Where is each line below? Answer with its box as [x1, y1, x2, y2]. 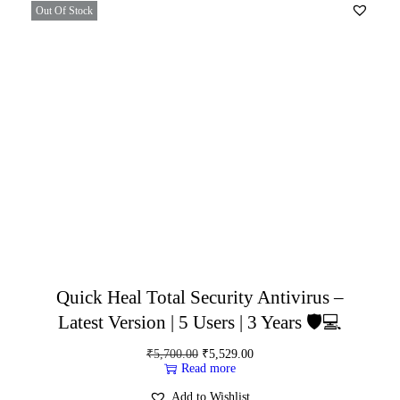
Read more [180, 361, 236, 375]
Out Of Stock [36, 4, 93, 17]
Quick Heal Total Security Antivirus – [55, 286, 344, 308]
